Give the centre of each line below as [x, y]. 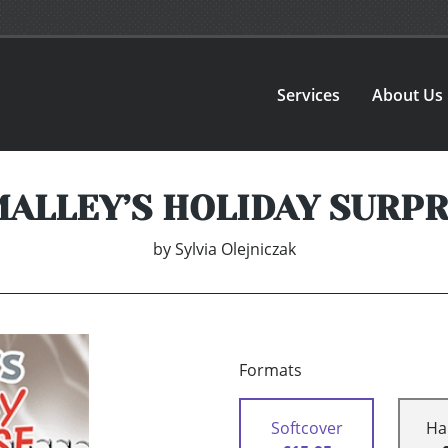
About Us [408, 94]
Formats [270, 370]
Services [309, 94]
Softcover [306, 428]
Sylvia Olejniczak [235, 249]
